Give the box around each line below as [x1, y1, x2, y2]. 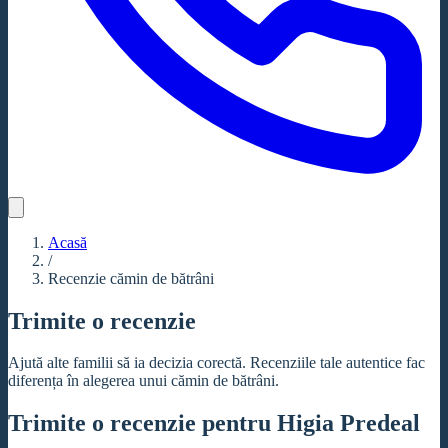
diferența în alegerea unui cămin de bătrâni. [8, 372, 279, 390]
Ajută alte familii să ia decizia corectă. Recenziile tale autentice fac [8, 354, 425, 372]
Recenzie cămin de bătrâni [48, 269, 214, 287]
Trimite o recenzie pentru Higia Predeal [8, 410, 420, 437]
